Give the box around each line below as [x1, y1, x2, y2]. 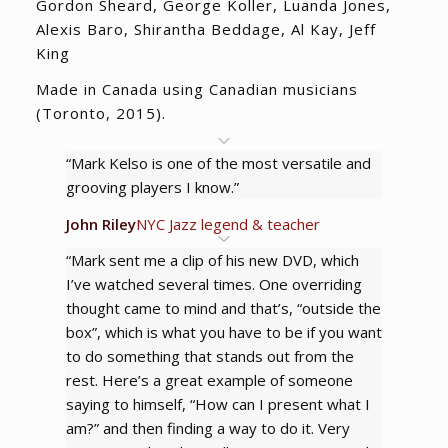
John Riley [65, 213, 136, 234]
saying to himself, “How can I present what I [65, 394, 370, 415]
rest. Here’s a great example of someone [65, 370, 353, 391]
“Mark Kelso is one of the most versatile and [65, 152, 371, 173]
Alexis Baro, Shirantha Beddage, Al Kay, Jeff [35, 18, 376, 39]
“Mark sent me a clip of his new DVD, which [65, 250, 359, 271]
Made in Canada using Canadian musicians [35, 79, 358, 100]
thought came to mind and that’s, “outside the [65, 298, 381, 319]
